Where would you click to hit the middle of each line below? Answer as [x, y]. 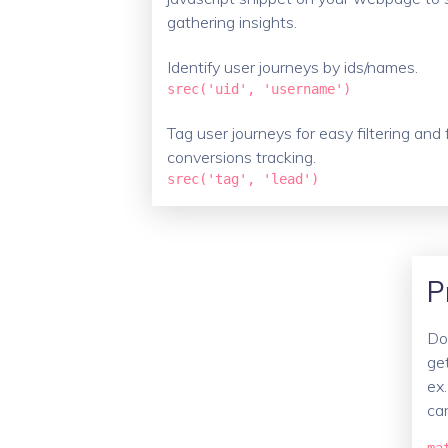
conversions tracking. [241, 157]
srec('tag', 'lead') [243, 179]
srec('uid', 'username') [259, 89]
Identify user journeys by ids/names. [292, 67]
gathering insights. [232, 22]
